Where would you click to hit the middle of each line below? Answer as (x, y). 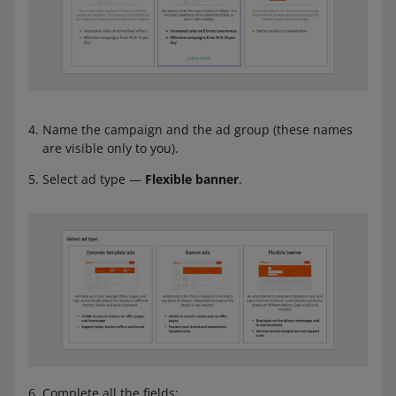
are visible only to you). (110, 148)
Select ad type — (94, 179)
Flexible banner (192, 179)
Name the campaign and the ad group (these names (198, 129)
